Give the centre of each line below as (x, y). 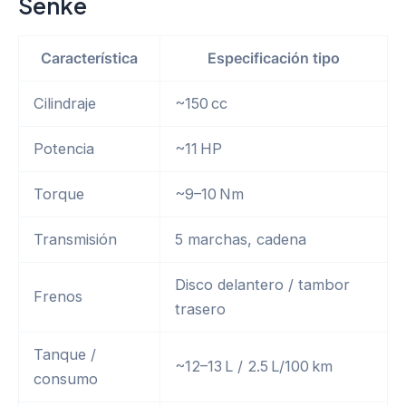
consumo (66, 379)
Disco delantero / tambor (263, 285)
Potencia (64, 149)
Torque (59, 194)
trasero (201, 309)
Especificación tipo (274, 58)
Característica (89, 58)
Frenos (58, 297)
